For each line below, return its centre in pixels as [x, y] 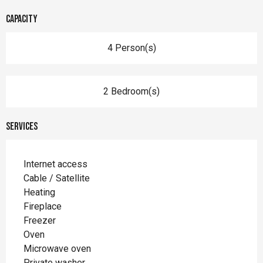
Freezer [40, 220]
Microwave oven [57, 248]
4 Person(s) [131, 48]
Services [22, 126]
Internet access [55, 164]
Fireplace [43, 206]
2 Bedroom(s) [131, 91]
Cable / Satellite [57, 178]
